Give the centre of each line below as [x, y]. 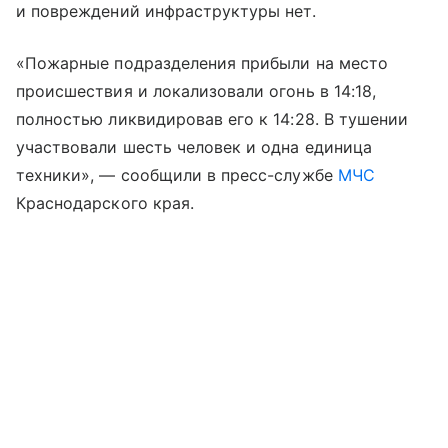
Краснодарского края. [105, 202]
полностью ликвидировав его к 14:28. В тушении [212, 118]
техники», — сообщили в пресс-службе [177, 174]
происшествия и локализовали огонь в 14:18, [196, 90]
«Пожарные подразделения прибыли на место [202, 62]
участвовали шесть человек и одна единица [194, 146]
